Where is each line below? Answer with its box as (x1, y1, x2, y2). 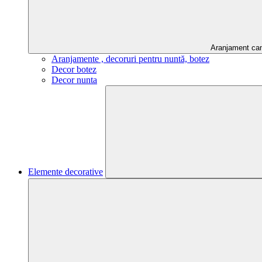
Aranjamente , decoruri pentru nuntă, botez (51, 54, 209, 64)
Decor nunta (51, 75, 97, 85)
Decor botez (51, 64, 96, 74)
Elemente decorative (28, 167, 103, 177)
